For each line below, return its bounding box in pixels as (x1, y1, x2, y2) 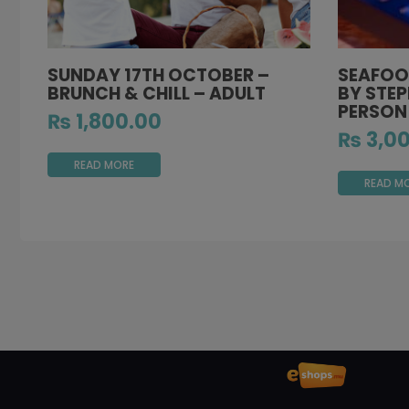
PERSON (337, 100, 407, 125)
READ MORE (74, 156, 134, 173)
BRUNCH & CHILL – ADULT (47, 81, 266, 107)
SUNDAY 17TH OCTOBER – (47, 63, 269, 89)
